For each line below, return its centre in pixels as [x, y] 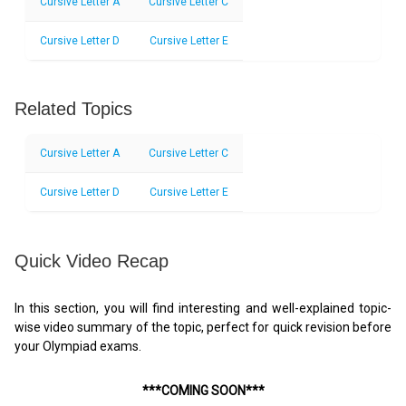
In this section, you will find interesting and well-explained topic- [203, 308]
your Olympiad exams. [78, 346]
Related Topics [73, 109]
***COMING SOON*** [203, 390]
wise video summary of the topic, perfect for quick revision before [203, 327]
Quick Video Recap [92, 261]
